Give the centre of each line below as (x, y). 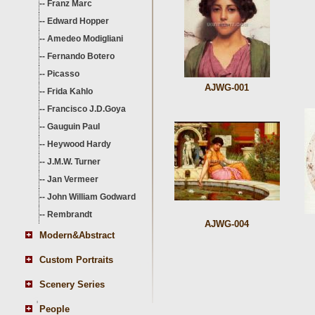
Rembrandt (70, 214)
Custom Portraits (76, 260)
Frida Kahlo (70, 91)
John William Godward (91, 197)
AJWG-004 (227, 224)
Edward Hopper (78, 21)
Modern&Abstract (77, 235)
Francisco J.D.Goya (86, 109)
